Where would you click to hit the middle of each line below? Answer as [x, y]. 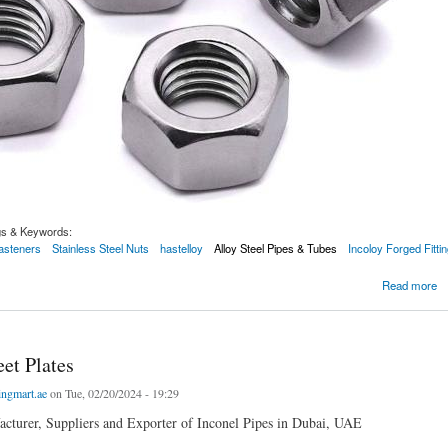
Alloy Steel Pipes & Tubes [276, 248]
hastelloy [181, 248]
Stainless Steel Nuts [100, 248]
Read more [409, 284]
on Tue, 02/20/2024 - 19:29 [112, 392]
